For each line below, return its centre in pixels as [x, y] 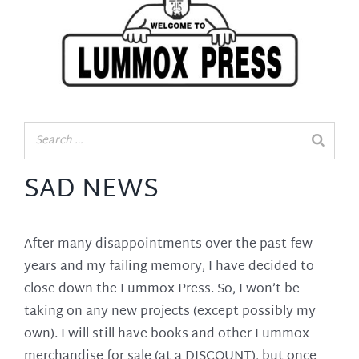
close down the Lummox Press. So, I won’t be [161, 289]
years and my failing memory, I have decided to [169, 267]
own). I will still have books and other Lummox [166, 334]
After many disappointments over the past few [168, 244]
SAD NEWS [91, 190]
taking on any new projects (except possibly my [169, 312]
